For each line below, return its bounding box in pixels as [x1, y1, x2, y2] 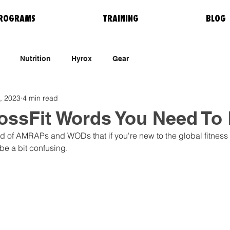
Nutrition [20, 54, 51, 63]
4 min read [23, 93, 58, 103]
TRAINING [102, 13, 139, 24]
